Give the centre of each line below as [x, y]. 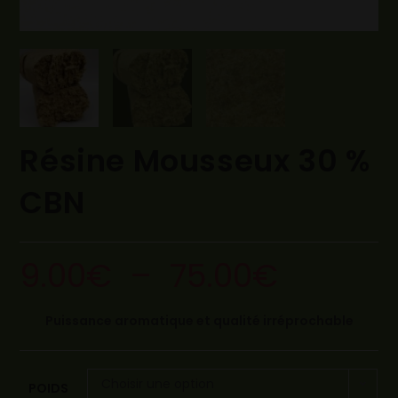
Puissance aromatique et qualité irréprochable [199, 321]
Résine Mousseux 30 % [195, 161]
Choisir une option [158, 384]
